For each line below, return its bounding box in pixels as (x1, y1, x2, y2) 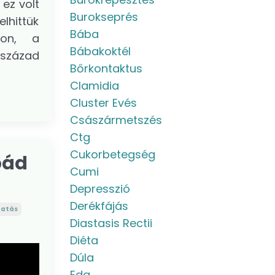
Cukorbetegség (69, 147, 155, 162)
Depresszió (69, 181, 130, 196)
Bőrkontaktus (69, 61, 142, 76)
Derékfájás (69, 198, 128, 214)
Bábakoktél (69, 44, 131, 59)
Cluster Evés (69, 95, 137, 110)
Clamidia (69, 78, 119, 93)
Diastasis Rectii (69, 215, 152, 231)
